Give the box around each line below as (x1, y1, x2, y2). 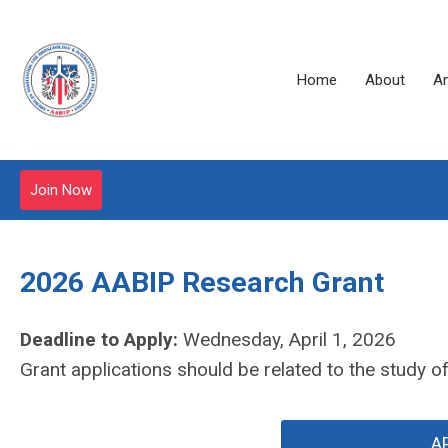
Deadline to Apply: (20, 328, 178, 351)
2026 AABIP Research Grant (20, 266, 384, 299)
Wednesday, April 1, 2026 (178, 328, 396, 351)
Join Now (30, 181, 92, 199)
